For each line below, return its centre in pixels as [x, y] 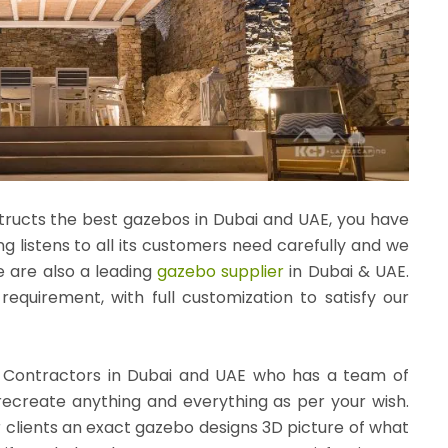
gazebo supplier [221, 271]
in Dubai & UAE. [347, 271]
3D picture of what [333, 427]
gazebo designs [196, 427]
